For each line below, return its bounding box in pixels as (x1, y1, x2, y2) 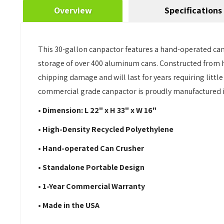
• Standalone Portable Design (38, 162, 145, 172)
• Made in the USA (38, 200, 100, 210)
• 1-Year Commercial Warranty (38, 181, 145, 191)
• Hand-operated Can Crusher (38, 143, 144, 153)
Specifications (164, 4, 222, 16)
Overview (53, 4, 92, 16)
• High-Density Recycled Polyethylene (38, 124, 174, 134)
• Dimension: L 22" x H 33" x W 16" (38, 105, 157, 115)
